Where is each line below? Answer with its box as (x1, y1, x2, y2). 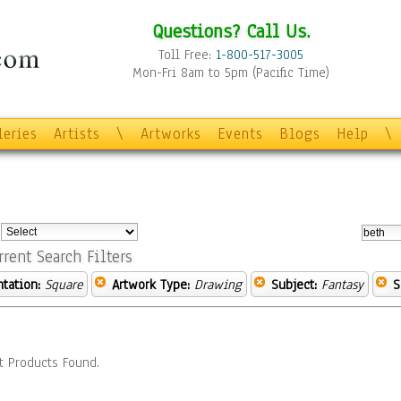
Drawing (194, 276, 242, 294)
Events (218, 124, 263, 144)
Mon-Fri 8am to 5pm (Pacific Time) (132, 64, 329, 81)
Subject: (271, 276, 317, 294)
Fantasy (321, 276, 363, 294)
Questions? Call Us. (151, 18, 311, 44)
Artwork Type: (112, 276, 190, 294)
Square (45, 276, 82, 294)
